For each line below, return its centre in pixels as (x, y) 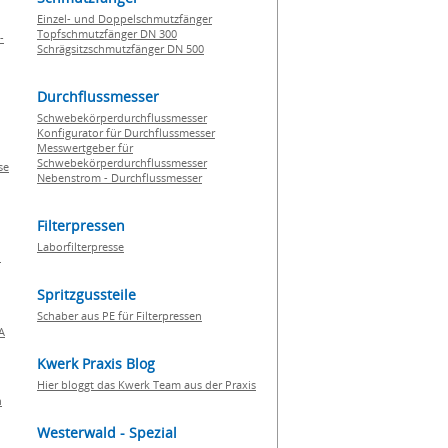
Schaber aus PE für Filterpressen (119, 315)
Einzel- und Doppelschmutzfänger (124, 18)
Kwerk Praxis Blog (96, 363)
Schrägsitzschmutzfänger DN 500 (120, 48)
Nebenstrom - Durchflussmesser (119, 177)
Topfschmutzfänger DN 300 (107, 33)
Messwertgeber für (85, 147)
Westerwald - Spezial (107, 432)
